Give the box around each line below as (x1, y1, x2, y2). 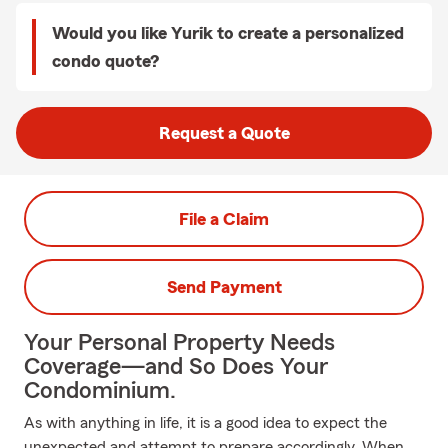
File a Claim (179, 210, 269, 228)
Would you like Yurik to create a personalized (52, 24, 404, 42)
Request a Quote (158, 124, 290, 142)
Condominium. (24, 379, 176, 403)
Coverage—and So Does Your (24, 355, 328, 379)
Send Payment (166, 278, 282, 296)
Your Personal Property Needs (24, 331, 335, 355)
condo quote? (52, 52, 159, 70)
